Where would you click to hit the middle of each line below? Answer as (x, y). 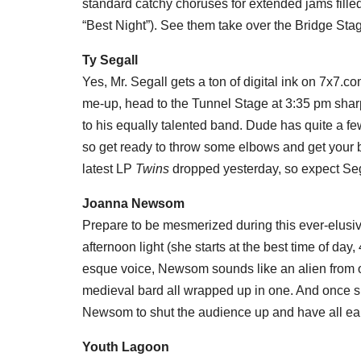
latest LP (109, 168)
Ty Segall (110, 60)
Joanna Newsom (133, 203)
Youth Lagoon (126, 346)
